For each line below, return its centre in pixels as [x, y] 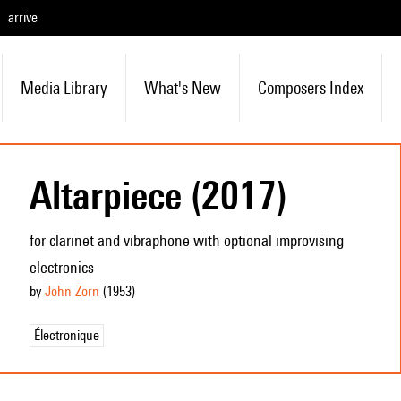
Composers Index [310, 88]
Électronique [66, 335]
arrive [23, 17]
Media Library [64, 88]
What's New [182, 88]
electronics [61, 267]
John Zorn [72, 291]
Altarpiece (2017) [158, 195]
